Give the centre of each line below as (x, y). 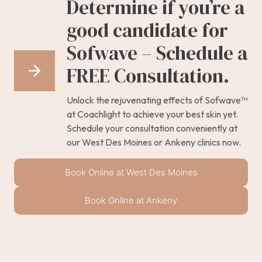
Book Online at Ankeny (131, 200)
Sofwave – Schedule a (157, 53)
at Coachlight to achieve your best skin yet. (152, 114)
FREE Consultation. (148, 75)
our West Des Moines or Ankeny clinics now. (154, 142)
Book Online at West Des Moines (131, 172)
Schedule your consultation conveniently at (152, 128)
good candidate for (147, 30)
